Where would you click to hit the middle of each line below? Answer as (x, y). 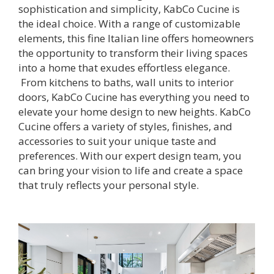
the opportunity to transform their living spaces (133, 53)
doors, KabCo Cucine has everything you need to (134, 97)
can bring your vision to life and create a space (131, 170)
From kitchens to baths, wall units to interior (126, 82)
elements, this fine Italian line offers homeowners (136, 38)
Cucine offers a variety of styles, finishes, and (125, 126)
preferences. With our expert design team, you (130, 156)
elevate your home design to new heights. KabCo (135, 112)
